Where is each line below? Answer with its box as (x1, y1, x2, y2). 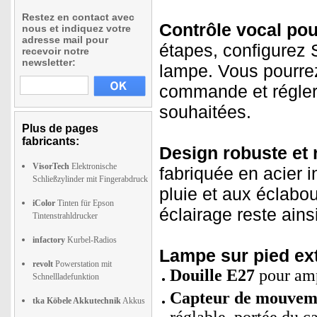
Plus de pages (22, 122, 98, 134)
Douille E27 (170, 266, 255, 284)
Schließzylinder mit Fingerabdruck (33, 174, 148, 184)
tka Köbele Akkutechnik (33, 296, 121, 306)
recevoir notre (22, 45, 89, 57)
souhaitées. (159, 102, 251, 122)
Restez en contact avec (22, 11, 134, 23)
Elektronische (69, 161, 117, 171)
